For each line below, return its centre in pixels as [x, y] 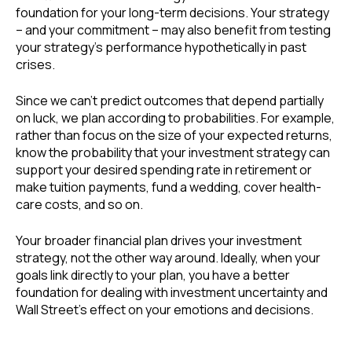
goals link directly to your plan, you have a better [153, 275]
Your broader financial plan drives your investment [159, 241]
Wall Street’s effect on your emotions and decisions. [165, 310]
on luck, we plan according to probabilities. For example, [175, 118]
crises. [35, 65]
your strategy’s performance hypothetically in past [161, 48]
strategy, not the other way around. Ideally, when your [168, 258]
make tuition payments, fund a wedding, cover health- [169, 187]
